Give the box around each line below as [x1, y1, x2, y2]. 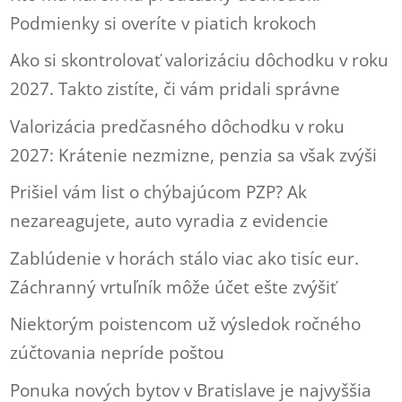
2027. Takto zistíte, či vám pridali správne [10, 77, 341, 100]
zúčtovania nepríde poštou [10, 341, 225, 364]
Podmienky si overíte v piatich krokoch [10, 11, 318, 35]
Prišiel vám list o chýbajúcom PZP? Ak [10, 180, 308, 204]
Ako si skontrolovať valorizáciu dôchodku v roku [10, 48, 389, 72]
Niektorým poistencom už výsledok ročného [10, 312, 362, 336]
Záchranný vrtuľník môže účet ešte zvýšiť [10, 275, 337, 299]
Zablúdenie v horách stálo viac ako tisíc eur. [10, 246, 360, 270]
